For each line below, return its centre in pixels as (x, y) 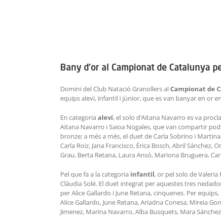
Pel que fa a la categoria (95, 174)
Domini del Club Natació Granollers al (115, 89)
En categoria (79, 118)
